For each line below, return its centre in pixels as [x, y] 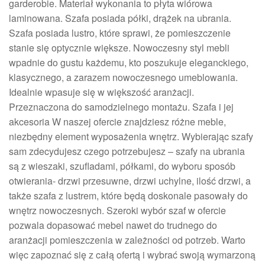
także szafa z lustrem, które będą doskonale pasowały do [128, 195]
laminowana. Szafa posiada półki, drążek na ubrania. [120, 18]
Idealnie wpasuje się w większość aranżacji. [101, 92]
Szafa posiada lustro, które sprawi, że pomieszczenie [120, 33]
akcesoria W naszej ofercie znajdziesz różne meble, [117, 121]
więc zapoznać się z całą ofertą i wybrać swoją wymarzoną [132, 254]
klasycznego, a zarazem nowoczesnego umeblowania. [123, 77]
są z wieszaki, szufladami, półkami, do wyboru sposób [122, 166]
